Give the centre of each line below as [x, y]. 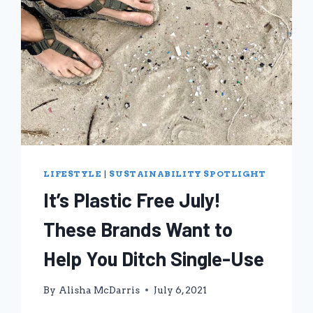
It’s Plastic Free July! [132, 200]
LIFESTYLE [73, 174]
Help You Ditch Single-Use [154, 259]
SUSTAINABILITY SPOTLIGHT [188, 174]
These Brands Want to [138, 230]
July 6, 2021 [180, 290]
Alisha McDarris [99, 290]
